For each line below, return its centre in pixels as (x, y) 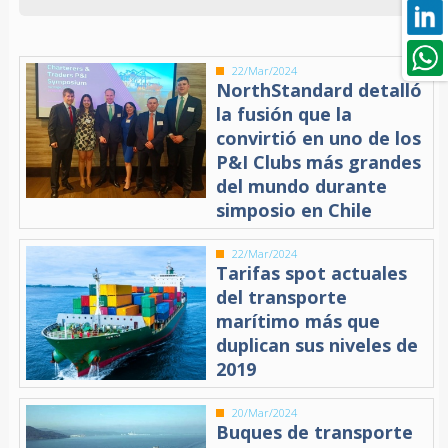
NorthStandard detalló (319, 89)
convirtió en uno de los (319, 137)
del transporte (282, 296)
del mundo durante (302, 185)
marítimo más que (298, 320)
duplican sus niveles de (317, 344)
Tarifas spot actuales (312, 272)
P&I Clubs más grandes (319, 161)
